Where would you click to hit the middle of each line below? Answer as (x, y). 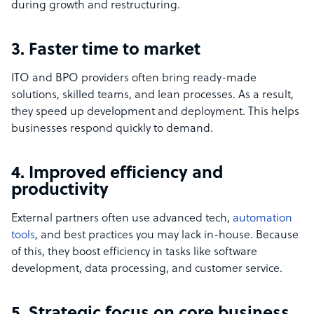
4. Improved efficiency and (117, 174)
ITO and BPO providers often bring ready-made (134, 79)
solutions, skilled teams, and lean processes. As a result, (152, 96)
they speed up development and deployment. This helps (155, 112)
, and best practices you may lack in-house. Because (167, 236)
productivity (60, 191)
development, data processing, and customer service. (147, 269)
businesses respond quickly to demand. (112, 129)
